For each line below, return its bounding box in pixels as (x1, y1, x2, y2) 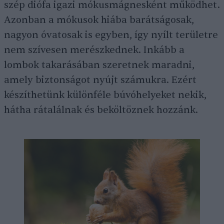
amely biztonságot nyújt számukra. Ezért (4, 74, 196, 86)
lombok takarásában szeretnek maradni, (4, 59, 194, 71)
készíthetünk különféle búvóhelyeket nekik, (4, 89, 206, 101)
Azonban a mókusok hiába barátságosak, (4, 14, 194, 26)
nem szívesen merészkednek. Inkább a (4, 44, 184, 56)
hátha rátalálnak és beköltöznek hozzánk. (4, 104, 198, 116)
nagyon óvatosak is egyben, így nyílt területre (4, 29, 218, 41)
